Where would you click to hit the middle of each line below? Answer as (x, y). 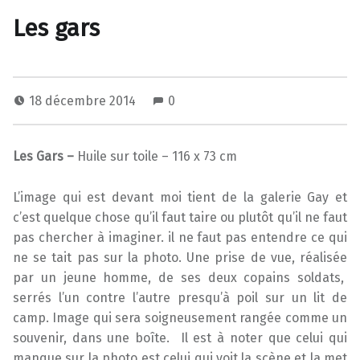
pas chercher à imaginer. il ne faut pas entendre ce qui (180, 237)
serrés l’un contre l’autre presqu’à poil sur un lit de (180, 297)
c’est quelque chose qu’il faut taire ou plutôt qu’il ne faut (180, 217)
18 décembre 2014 (84, 100)
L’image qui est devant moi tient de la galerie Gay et (180, 197)
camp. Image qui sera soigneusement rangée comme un (180, 317)
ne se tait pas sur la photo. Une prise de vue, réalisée (180, 257)
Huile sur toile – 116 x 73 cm (157, 156)
